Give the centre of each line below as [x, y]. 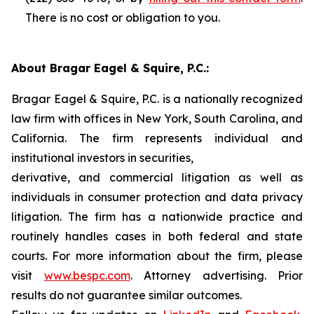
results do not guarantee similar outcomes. [127, 295]
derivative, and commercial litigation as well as [157, 177]
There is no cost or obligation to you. [123, 18]
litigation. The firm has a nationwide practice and [157, 217]
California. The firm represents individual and [157, 138]
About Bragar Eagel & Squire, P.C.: [110, 68]
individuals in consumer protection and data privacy [157, 197]
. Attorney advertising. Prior [216, 275]
